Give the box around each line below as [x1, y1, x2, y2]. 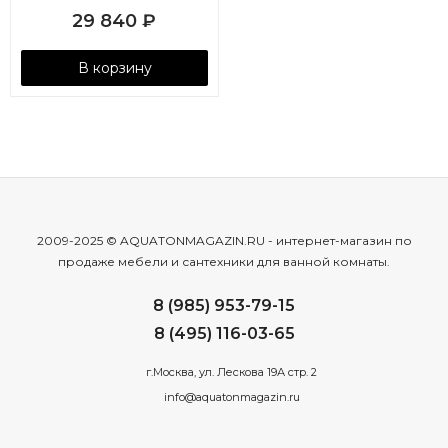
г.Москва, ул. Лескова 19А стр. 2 [146, 365, 317, 379]
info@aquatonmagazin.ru [163, 389, 300, 404]
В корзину [77, 59, 152, 77]
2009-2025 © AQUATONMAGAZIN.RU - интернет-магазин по [36, 233, 412, 248]
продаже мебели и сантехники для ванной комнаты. [58, 254, 390, 269]
